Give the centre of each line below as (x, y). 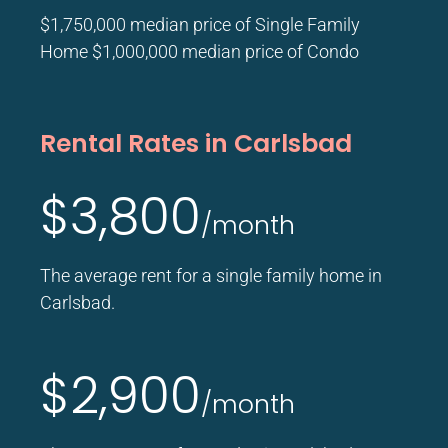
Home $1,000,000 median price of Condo (199, 52)
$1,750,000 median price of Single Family (200, 25)
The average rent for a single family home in (211, 276)
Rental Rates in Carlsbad (196, 144)
